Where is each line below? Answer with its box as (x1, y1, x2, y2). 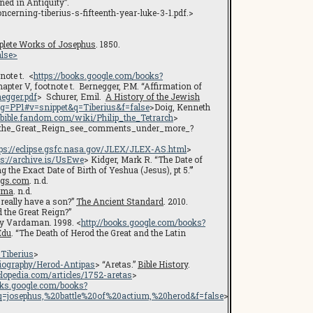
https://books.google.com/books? (34, 70, 163, 81)
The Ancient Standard (76, 196, 163, 207)
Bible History (138, 259, 188, 270)
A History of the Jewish (105, 91, 200, 102)
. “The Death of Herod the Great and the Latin (11, 227, 186, 238)
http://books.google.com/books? (81, 217, 205, 228)
